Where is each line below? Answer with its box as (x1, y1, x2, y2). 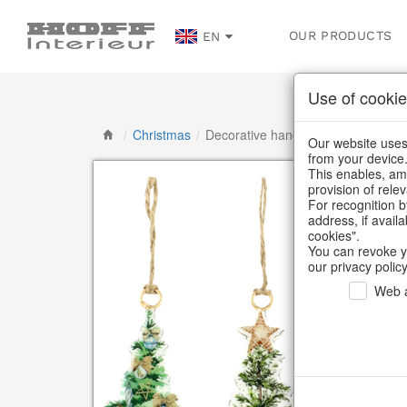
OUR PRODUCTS (289, 28, 392, 43)
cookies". (307, 226, 360, 244)
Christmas (133, 125, 191, 144)
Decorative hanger (205, 125, 312, 144)
